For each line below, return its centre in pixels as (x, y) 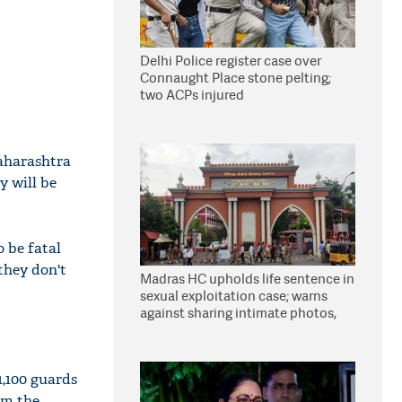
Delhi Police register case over (231, 61)
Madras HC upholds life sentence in (247, 279)
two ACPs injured (192, 95)
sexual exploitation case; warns (234, 296)
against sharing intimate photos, (238, 313)
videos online (181, 330)
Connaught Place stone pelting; (236, 78)
